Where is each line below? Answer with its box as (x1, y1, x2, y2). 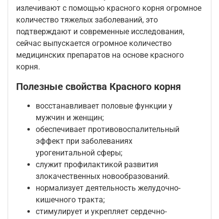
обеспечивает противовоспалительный (36, 125, 179, 134)
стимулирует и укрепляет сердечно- (36, 207, 167, 217)
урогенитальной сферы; (36, 148, 122, 158)
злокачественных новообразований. (36, 172, 170, 181)
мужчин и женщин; (36, 113, 104, 123)
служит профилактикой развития (36, 160, 158, 170)
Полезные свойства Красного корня (16, 81, 181, 93)
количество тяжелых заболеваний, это (16, 15, 158, 25)
